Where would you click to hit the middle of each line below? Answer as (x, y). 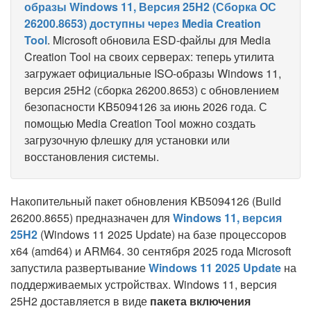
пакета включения (200, 301)
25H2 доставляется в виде (80, 301)
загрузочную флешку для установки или (127, 140)
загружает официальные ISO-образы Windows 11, (153, 73)
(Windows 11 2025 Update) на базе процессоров (162, 234)
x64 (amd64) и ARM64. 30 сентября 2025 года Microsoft (151, 251)
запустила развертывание (79, 268)
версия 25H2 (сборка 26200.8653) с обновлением (152, 90)
